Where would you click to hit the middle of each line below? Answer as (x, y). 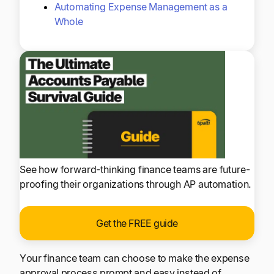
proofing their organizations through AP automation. (136, 184)
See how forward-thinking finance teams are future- (135, 170)
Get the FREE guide (137, 224)
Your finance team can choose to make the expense (135, 258)
